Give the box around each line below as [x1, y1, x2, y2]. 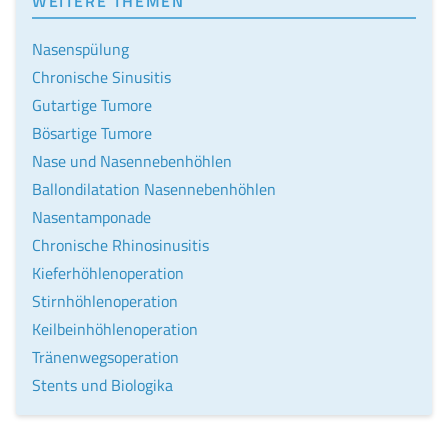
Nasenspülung [32, 37, 129, 62]
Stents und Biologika [32, 373, 173, 398]
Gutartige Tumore [32, 93, 152, 118]
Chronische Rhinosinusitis [32, 233, 209, 258]
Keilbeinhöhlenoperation [32, 317, 198, 342]
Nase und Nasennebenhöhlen [32, 149, 232, 174]
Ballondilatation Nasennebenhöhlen [32, 177, 276, 202]
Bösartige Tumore [32, 121, 152, 146]
